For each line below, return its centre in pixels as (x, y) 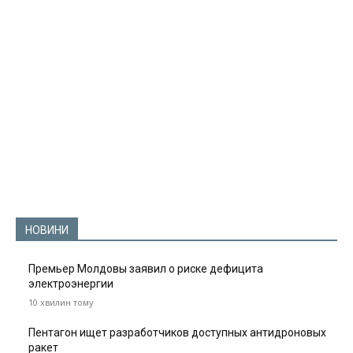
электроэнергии (71, 284)
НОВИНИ (47, 230)
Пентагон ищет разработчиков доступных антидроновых (177, 333)
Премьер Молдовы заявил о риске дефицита (146, 269)
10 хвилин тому (61, 303)
